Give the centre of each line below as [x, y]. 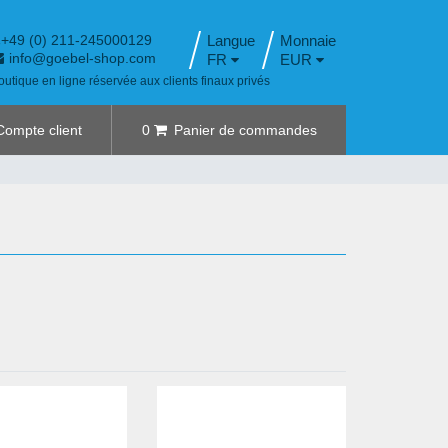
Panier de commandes [245, 130]
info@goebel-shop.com [82, 58]
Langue [231, 40]
